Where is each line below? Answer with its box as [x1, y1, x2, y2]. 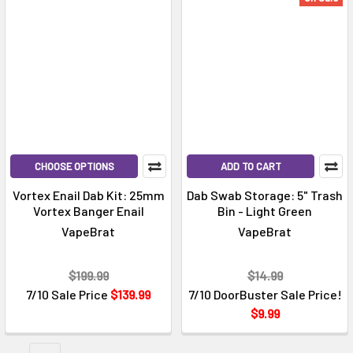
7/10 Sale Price [26, 287, 110, 303]
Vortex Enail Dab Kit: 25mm [12, 188, 165, 203]
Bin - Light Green [217, 203, 312, 219]
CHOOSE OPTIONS [34, 160, 114, 173]
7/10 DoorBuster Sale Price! [188, 287, 342, 303]
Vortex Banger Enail [32, 203, 144, 219]
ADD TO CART [220, 160, 281, 173]
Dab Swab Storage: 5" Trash [187, 188, 343, 203]
